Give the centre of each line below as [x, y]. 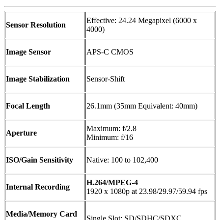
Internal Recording [38, 187]
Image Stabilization [38, 79]
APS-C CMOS [110, 52]
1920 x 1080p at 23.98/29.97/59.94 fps [147, 191]
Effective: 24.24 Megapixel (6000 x [142, 20]
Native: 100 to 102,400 [122, 160]
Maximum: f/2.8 [111, 128]
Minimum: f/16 [110, 137]
